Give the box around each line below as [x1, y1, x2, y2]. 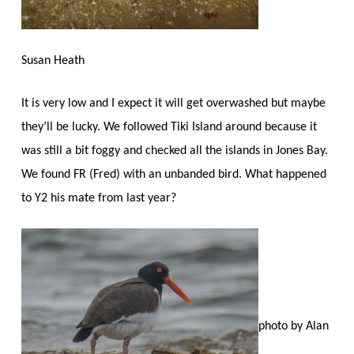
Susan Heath [21, 54, 85, 67]
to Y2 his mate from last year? [21, 191, 176, 205]
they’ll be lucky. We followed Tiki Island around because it [21, 120, 317, 134]
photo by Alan [258, 320, 329, 333]
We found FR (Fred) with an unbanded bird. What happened [21, 168, 326, 181]
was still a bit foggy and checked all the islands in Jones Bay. [21, 144, 328, 157]
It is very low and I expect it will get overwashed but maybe [21, 96, 326, 110]
